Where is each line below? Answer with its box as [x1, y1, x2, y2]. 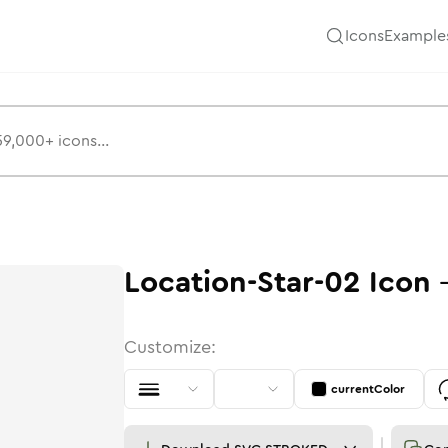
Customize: [124, 334, 216, 360]
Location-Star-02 [124, 261, 361, 304]
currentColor [331, 380, 405, 398]
